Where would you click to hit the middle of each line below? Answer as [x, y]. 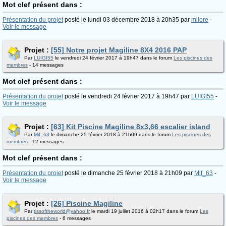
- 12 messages [46, 142]
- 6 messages [74, 218]
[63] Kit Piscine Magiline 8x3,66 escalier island [131, 127]
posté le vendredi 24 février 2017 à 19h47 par [127, 96]
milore [200, 20]
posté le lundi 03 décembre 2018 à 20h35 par [127, 20]
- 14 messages [46, 65]
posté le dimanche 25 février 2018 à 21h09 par [129, 173]
